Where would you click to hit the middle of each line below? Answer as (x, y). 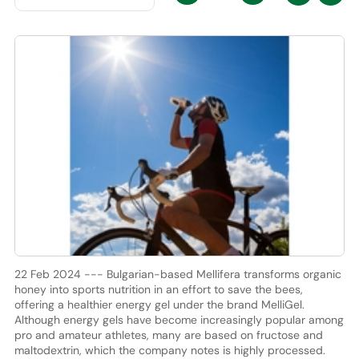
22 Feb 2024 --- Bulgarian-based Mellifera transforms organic (177, 274)
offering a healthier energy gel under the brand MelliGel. (159, 304)
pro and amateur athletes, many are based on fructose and (168, 335)
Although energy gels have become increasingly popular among (179, 319)
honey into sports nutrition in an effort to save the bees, (158, 289)
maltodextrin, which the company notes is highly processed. (169, 350)
